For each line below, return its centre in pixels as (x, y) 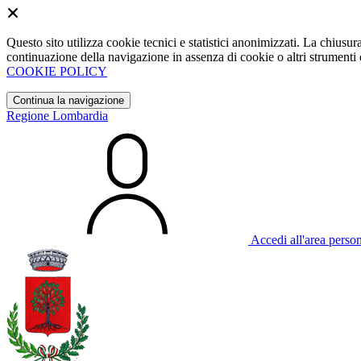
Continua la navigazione (68, 100)
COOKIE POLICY (57, 71)
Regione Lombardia (57, 116)
